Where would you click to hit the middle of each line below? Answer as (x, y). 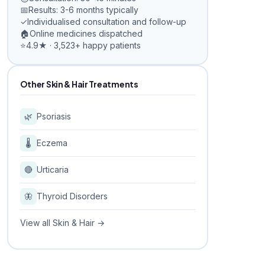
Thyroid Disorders (72, 196)
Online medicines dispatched (86, 33)
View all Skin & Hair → (62, 223)
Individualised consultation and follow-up (106, 21)
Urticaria (52, 169)
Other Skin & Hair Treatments (79, 84)
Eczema (52, 143)
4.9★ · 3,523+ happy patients (83, 45)
